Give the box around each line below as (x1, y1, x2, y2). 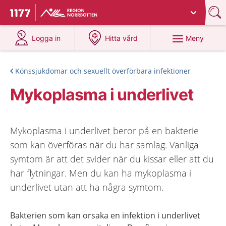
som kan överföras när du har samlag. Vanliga (10, 139, 199, 151)
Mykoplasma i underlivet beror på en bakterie (10, 125, 199, 137)
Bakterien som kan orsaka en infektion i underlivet (10, 210, 200, 221)
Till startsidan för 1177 (10, 9, 95, 20)
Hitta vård (105, 34, 138, 42)
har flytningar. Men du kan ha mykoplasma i (10, 167, 191, 179)
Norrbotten (104, 5, 140, 13)
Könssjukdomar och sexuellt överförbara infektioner (15, 66, 191, 76)
